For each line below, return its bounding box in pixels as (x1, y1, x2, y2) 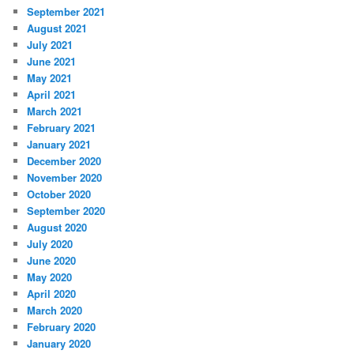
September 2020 (27, 203, 106, 219)
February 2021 (27, 120, 96, 136)
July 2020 (27, 236, 73, 252)
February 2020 (27, 319, 96, 335)
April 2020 (27, 286, 77, 302)
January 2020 (27, 336, 92, 352)
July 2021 (27, 37, 73, 53)
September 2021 (27, 4, 106, 20)
